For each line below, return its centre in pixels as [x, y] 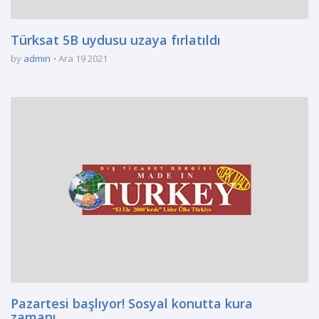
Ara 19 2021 [83, 58]
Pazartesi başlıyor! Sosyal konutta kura [132, 304]
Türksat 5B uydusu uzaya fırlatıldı [116, 40]
